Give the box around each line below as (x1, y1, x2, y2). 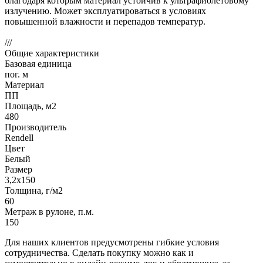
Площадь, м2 (5, 100, 56, 111)
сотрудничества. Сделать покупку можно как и (5, 247, 194, 258)
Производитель (5, 122, 66, 132)
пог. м (5, 69, 28, 79)
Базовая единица (5, 58, 72, 69)
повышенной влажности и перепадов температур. (5, 16, 205, 26)
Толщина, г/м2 (5, 185, 63, 195)
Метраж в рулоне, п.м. (5, 206, 94, 217)
